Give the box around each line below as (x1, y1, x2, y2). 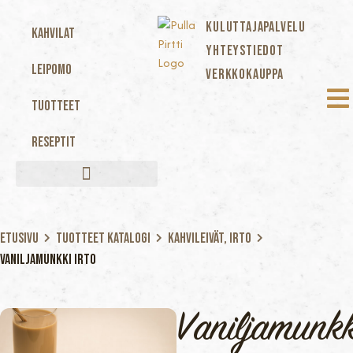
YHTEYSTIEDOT (206, 43, 284, 59)
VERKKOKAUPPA (206, 66, 284, 83)
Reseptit (32, 134, 76, 150)
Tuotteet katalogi (56, 230, 150, 247)
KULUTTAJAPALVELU (206, 19, 306, 35)
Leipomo (32, 61, 72, 78)
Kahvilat (32, 25, 75, 42)
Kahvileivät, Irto (168, 230, 251, 247)
